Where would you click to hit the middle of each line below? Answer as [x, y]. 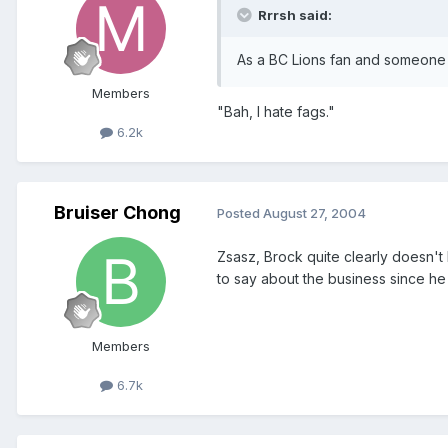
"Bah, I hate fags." [276, 111]
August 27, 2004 [314, 213]
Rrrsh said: [293, 14]
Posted [240, 213]
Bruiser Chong [117, 212]
